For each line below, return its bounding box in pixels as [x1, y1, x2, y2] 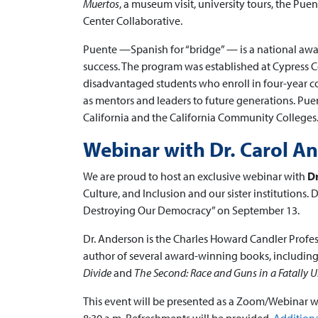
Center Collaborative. [83, 13, 182, 28]
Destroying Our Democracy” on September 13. [83, 203, 300, 217]
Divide [83, 265, 111, 280]
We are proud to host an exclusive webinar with [83, 169, 307, 183]
